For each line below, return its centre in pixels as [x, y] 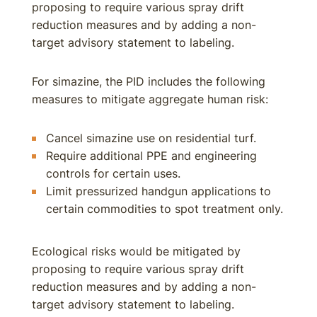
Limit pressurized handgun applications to [158, 191]
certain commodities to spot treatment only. [165, 209]
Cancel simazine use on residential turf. [151, 138]
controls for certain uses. [113, 173]
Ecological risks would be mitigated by [136, 251]
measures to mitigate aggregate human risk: [150, 99]
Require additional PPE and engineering [151, 156]
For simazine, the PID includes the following [149, 81]
